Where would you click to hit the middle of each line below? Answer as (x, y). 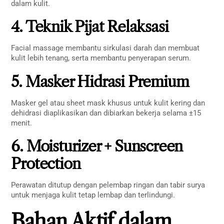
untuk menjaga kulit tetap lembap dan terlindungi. (93, 195)
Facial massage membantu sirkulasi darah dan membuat (105, 48)
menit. (22, 123)
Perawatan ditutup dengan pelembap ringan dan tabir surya (108, 185)
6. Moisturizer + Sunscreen (97, 146)
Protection (46, 164)
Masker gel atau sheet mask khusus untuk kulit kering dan (108, 103)
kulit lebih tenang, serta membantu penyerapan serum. (101, 58)
